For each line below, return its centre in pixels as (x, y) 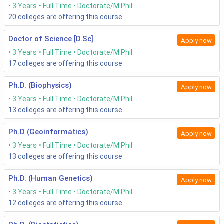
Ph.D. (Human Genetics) (51, 179)
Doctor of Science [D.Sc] (51, 39)
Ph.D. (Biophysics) (40, 86)
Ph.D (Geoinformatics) (48, 132)
